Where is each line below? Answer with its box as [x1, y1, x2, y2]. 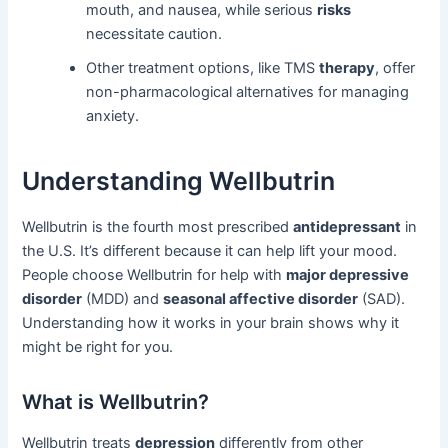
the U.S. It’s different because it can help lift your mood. [22, 241, 398, 260]
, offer [375, 58, 416, 77]
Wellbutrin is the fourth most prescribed [22, 217, 294, 236]
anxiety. [86, 106, 140, 125]
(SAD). [358, 289, 406, 308]
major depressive [286, 265, 410, 284]
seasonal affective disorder [163, 289, 359, 308]
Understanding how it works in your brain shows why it [22, 313, 400, 332]
